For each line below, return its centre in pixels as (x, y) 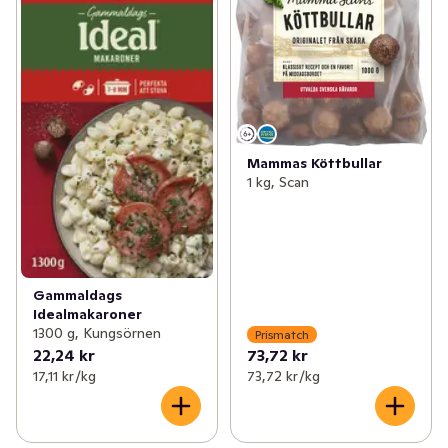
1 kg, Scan (277, 182)
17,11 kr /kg (64, 376)
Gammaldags (77, 295)
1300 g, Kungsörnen (97, 333)
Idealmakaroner (87, 314)
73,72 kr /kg (283, 376)
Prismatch (281, 334)
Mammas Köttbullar (314, 163)
